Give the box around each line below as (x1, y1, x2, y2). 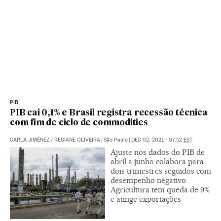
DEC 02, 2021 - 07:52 (131, 136, 184, 143)
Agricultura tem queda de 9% (110, 184, 210, 194)
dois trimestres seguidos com (110, 166, 211, 176)
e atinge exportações (110, 194, 181, 204)
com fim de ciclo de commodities (10, 118, 148, 127)
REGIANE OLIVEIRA (54, 136, 100, 143)
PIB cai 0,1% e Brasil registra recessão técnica (10, 109, 208, 117)
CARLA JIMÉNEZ (10, 136, 49, 143)
